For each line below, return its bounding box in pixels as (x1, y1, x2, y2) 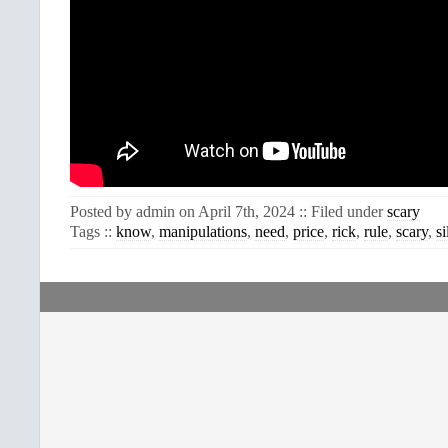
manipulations (159, 223, 247, 240)
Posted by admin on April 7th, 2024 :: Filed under (70, 203, 387, 220)
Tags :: (70, 223, 116, 240)
